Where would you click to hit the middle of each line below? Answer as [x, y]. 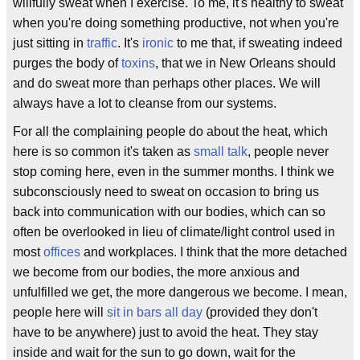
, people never [288, 151]
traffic [102, 43]
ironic [158, 43]
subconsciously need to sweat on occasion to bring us [166, 192]
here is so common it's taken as [103, 151]
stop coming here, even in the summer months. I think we [174, 172]
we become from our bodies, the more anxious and [156, 272]
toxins [138, 63]
